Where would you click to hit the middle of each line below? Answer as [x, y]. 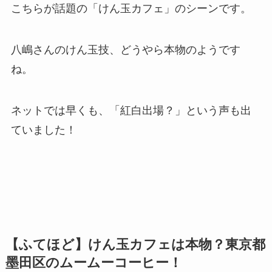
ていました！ [43, 130]
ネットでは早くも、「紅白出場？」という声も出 [131, 111]
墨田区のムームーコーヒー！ [93, 263]
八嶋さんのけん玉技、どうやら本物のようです [125, 50]
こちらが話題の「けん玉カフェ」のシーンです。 [131, 9]
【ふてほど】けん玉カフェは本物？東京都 [135, 244]
